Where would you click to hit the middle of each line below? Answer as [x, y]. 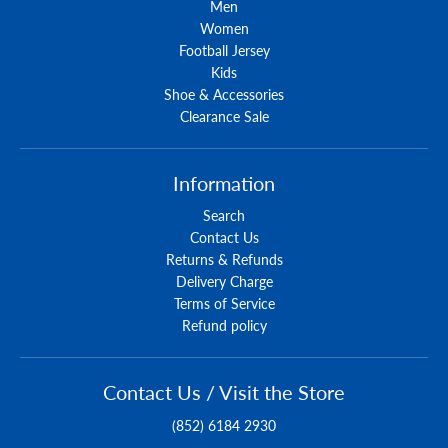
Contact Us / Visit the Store [224, 391]
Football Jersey [224, 50]
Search [224, 215]
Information [224, 182]
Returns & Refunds [224, 259]
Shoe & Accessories [224, 94]
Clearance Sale [224, 116]
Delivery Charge [224, 281]
